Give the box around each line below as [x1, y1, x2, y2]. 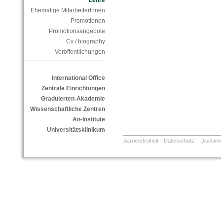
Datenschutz [164, 138, 195, 144]
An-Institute [72, 116, 105, 123]
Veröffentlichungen [54, 48, 105, 56]
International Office [51, 74, 105, 82]
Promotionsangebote [48, 28, 105, 35]
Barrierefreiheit [123, 138, 158, 144]
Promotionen [70, 17, 105, 25]
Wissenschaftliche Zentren [30, 106, 105, 113]
